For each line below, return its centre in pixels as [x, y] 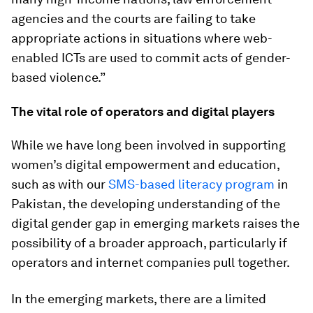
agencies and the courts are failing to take [133, 19]
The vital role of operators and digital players [143, 111]
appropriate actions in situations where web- [142, 38]
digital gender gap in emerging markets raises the [155, 223]
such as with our [60, 184]
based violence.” [58, 77]
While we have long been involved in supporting [148, 145]
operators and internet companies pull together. [151, 262]
